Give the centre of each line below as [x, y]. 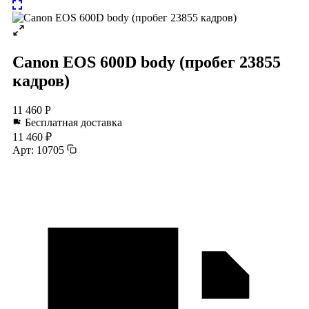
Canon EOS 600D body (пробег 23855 [147, 62]
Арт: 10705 [38, 150]
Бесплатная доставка [72, 122]
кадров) [41, 80]
